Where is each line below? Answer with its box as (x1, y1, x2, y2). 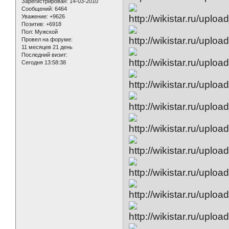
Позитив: (21, 21, 44, 28)
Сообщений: (21, 6, 53, 12)
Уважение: (21, 13, 48, 20)
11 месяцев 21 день (21, 44, 73, 51)
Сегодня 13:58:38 (21, 59, 66, 66)
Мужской (33, 29, 58, 35)
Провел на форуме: (21, 36, 73, 43)
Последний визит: (21, 52, 67, 58)
